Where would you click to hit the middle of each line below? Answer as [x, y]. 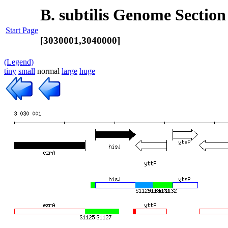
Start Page [22, 30]
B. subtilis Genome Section [133, 15]
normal [48, 71]
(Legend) [19, 62]
